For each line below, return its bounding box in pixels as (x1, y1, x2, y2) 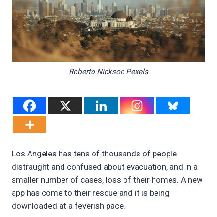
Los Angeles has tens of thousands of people (12, 148, 177, 160)
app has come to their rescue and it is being (12, 187, 170, 200)
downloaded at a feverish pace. (12, 200, 125, 213)
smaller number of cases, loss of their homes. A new (12, 174, 203, 186)
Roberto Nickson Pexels (69, 66, 148, 77)
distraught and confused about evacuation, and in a (12, 161, 198, 173)
